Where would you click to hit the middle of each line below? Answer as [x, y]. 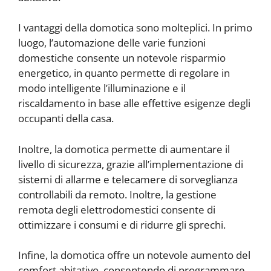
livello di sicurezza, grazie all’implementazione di [131, 164]
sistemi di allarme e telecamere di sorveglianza [128, 179]
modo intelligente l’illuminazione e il [102, 88]
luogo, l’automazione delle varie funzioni [112, 43]
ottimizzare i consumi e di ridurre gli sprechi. [122, 224]
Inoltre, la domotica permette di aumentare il [124, 149]
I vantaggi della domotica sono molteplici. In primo [135, 28]
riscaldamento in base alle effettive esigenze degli [134, 103]
